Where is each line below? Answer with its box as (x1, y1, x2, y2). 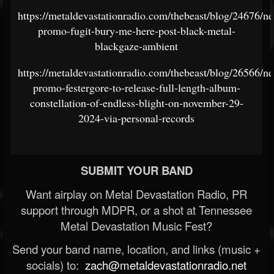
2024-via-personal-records (78, 110, 194, 125)
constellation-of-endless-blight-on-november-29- (29, 95, 243, 110)
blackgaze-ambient (95, 38, 178, 53)
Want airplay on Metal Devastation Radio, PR (26, 185, 247, 202)
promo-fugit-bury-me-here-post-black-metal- (37, 23, 235, 38)
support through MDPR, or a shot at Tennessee (21, 201, 252, 218)
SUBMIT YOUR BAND (80, 161, 193, 179)
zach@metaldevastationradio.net (82, 256, 246, 273)
